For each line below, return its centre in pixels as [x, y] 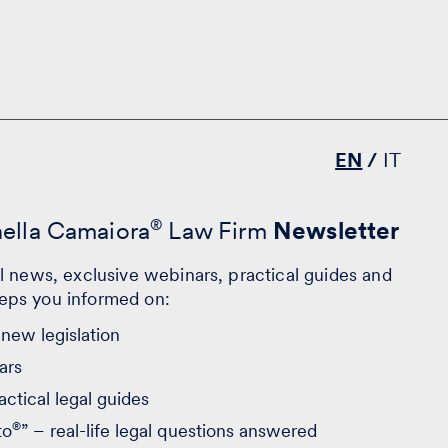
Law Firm [217, 230]
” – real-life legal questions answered [169, 430]
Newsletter [336, 230]
